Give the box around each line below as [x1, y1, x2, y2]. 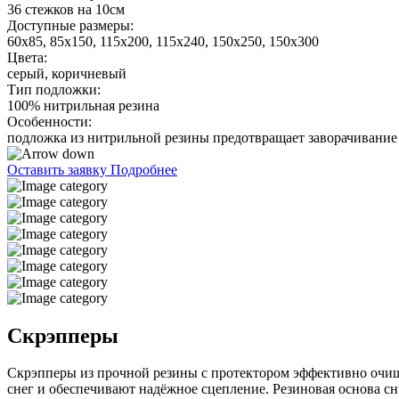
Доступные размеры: [7, 17, 134, 33]
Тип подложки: [7, 81, 101, 97]
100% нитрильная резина [7, 97, 159, 113]
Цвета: [7, 49, 47, 65]
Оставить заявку [7, 161, 110, 177]
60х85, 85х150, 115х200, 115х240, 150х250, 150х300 [7, 33, 319, 49]
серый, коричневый [7, 65, 126, 81]
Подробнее [110, 161, 177, 177]
